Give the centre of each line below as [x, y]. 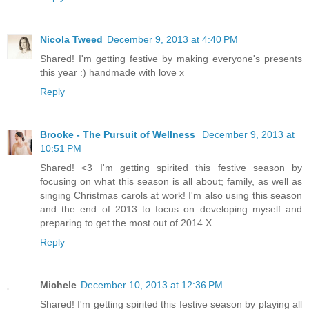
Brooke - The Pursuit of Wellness [119, 135]
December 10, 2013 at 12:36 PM [152, 285]
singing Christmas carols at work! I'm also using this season [171, 196]
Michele [58, 285]
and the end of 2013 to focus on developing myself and [171, 209]
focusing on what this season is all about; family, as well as [171, 182]
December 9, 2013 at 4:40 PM [172, 40]
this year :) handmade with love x [112, 73]
